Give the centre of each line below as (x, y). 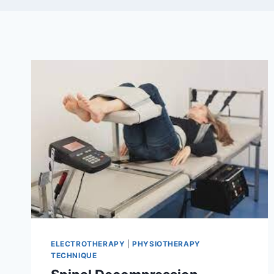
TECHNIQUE (74, 255)
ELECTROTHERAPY (88, 243)
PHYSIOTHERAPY (166, 243)
